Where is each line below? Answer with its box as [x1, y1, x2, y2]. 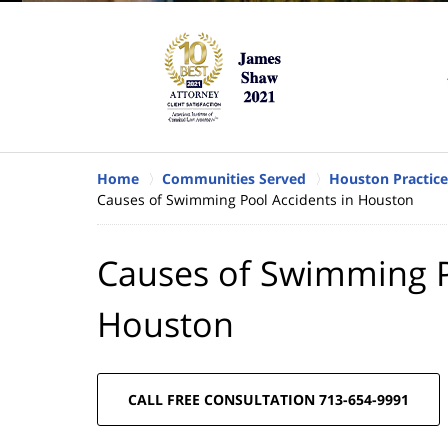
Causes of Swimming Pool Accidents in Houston [97, 189, 414, 209]
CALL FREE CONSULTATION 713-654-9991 [128, 389, 409, 409]
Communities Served [162, 168, 306, 188]
